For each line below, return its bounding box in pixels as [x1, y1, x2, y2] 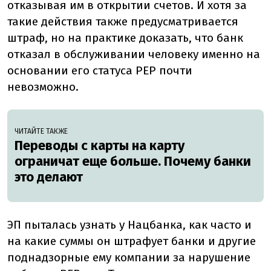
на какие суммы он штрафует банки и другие [7, 234, 256, 249]
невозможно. [7, 80, 79, 94]
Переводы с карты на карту [15, 137, 184, 154]
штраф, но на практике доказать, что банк [7, 31, 243, 45]
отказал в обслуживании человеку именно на [7, 47, 260, 62]
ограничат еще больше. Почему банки [15, 153, 251, 170]
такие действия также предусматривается [7, 15, 238, 29]
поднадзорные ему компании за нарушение [7, 250, 250, 265]
